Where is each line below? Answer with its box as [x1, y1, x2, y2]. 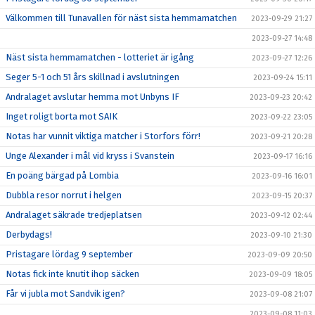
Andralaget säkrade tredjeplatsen [6, 209, 142, 220]
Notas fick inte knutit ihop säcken [6, 268, 139, 279]
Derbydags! [6, 229, 52, 240]
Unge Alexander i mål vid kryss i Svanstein [6, 150, 174, 161]
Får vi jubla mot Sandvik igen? [6, 288, 125, 299]
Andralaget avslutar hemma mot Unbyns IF [6, 91, 179, 102]
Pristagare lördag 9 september [6, 248, 133, 259]
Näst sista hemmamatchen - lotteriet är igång [6, 51, 194, 63]
